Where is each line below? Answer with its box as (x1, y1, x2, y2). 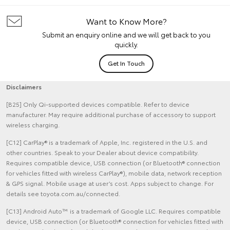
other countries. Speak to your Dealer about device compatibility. (6, 147, 199, 157)
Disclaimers (6, 82, 42, 91)
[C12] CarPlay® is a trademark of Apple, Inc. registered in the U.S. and (6, 137, 207, 146)
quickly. (114, 39, 138, 49)
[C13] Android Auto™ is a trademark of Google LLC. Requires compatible (6, 206, 221, 215)
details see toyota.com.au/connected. (6, 188, 120, 198)
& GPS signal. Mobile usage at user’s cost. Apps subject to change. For (6, 178, 214, 187)
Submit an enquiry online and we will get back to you (42, 29, 210, 39)
